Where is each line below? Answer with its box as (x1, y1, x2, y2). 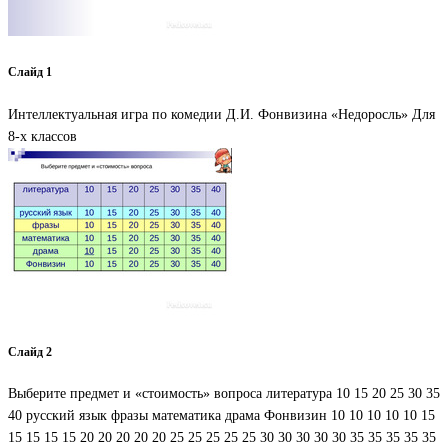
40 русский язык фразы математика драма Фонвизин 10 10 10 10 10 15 (8, 408, 435, 424)
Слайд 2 (8, 346, 52, 360)
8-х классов (8, 128, 77, 144)
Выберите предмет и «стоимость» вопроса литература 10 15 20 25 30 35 (8, 386, 440, 402)
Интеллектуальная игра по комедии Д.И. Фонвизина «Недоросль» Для (8, 106, 435, 122)
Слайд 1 (8, 66, 52, 80)
